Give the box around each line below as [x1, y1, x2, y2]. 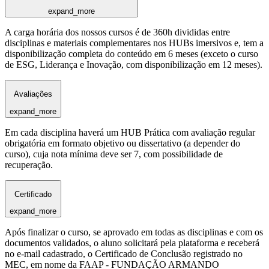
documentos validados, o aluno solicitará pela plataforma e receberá [5, 238, 259, 249]
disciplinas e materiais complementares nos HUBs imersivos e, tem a [5, 37, 264, 48]
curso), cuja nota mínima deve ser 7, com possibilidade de [5, 148, 223, 159]
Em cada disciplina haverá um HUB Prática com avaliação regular [5, 127, 255, 138]
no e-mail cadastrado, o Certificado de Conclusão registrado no [5, 249, 243, 259]
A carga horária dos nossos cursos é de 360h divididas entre [5, 26, 230, 37]
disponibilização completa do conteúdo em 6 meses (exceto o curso [5, 48, 258, 59]
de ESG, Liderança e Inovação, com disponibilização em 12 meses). [5, 59, 262, 70]
